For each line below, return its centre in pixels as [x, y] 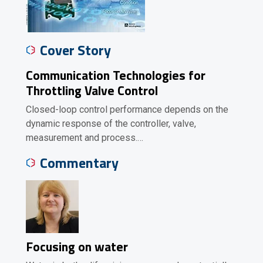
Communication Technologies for [116, 75]
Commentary [79, 163]
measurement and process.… [85, 138]
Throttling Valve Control [92, 90]
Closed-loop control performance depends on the [127, 109]
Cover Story [75, 50]
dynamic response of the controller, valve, [111, 124]
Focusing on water [77, 246]
